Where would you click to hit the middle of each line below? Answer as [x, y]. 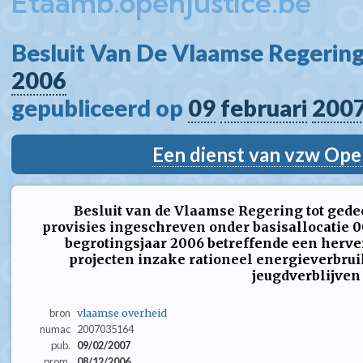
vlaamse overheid [122, 313]
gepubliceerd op [100, 108]
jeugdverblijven [306, 275]
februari [264, 108]
